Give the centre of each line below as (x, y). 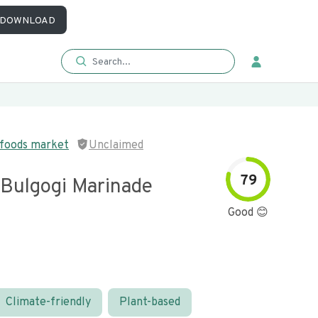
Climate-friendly (48, 302)
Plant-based (150, 302)
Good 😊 (248, 213)
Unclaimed (116, 146)
